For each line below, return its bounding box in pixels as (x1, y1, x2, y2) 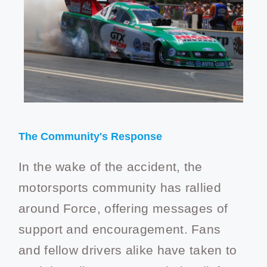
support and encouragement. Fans (18, 222, 221, 237)
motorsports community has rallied (18, 181, 221, 195)
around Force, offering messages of (18, 201, 228, 216)
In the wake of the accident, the (18, 160, 203, 174)
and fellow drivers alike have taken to (18, 243, 237, 257)
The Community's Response (18, 131, 162, 143)
